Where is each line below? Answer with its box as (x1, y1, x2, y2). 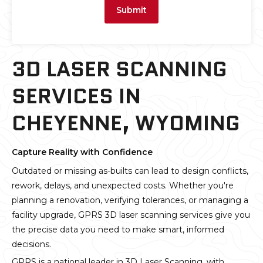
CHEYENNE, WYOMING (12, 108, 240, 139)
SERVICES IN (12, 81, 141, 112)
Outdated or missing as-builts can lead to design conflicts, (12, 166, 248, 177)
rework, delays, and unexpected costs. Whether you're (12, 180, 234, 191)
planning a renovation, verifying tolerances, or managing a (12, 195, 248, 206)
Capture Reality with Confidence (12, 147, 153, 158)
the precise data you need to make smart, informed (12, 224, 224, 235)
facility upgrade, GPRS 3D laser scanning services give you (12, 210, 250, 221)
